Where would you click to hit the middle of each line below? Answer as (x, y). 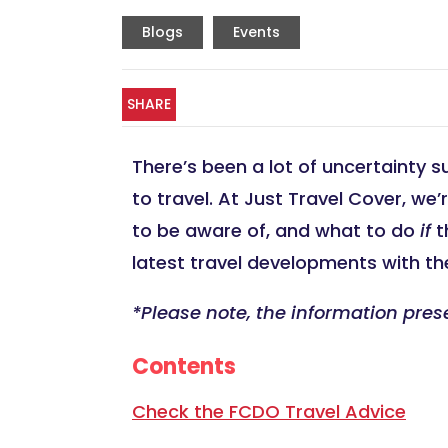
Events (256, 31)
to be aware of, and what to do (276, 230)
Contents (184, 366)
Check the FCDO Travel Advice (269, 411)
